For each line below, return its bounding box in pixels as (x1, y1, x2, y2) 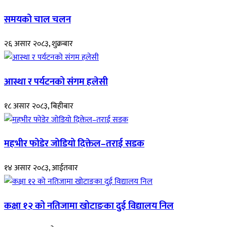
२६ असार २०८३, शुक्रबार (4, 37, 73, 51)
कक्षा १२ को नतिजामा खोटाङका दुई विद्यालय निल (4, 198, 174, 214)
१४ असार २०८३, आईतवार (4, 161, 78, 175)
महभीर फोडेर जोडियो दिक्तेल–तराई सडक (4, 136, 144, 152)
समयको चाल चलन (4, 12, 71, 28)
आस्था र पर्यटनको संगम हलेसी (4, 73, 108, 90)
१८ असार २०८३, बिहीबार (4, 99, 73, 113)
